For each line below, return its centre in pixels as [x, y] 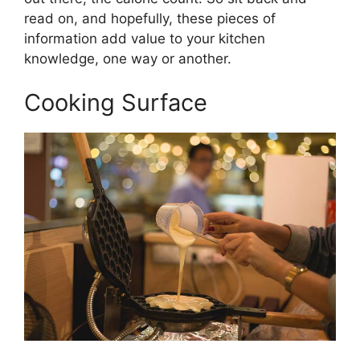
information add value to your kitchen [145, 38]
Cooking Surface [116, 103]
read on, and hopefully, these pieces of [150, 18]
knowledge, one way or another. [128, 58]
